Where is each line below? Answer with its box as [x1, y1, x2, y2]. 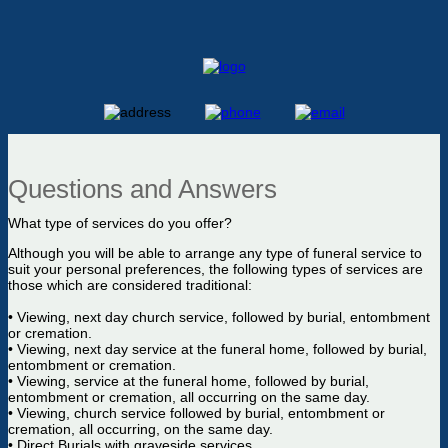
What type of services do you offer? [8, 215, 232, 231]
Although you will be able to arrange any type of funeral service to [8, 245, 422, 261]
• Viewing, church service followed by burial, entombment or [8, 405, 385, 421]
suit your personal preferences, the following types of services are [8, 261, 423, 277]
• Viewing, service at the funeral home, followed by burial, [8, 373, 369, 389]
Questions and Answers [8, 174, 277, 204]
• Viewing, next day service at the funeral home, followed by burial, [8, 341, 427, 357]
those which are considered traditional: [8, 277, 252, 293]
